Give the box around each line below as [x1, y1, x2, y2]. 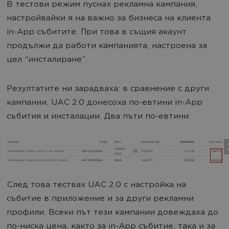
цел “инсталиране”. [7, 55, 87, 64]
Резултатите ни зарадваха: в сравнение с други [7, 84, 209, 94]
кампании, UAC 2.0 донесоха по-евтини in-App [7, 98, 202, 107]
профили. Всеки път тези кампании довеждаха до [7, 208, 218, 217]
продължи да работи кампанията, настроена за [7, 41, 207, 51]
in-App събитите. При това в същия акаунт [7, 28, 187, 37]
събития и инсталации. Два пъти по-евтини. [7, 112, 191, 121]
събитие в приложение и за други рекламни [7, 194, 194, 203]
